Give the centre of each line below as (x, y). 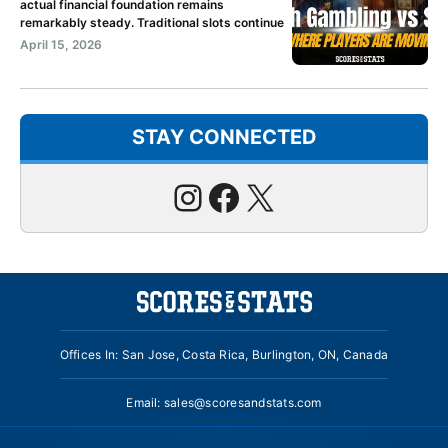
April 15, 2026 (61, 45)
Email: (145, 403)
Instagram (253, 196)
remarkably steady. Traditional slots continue (152, 23)
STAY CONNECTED (224, 137)
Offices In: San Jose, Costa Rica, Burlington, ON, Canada (224, 355)
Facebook (288, 196)
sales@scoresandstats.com (242, 403)
